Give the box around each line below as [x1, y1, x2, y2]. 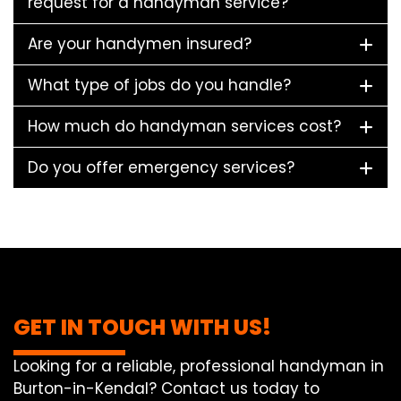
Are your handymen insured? [28, 32, 252, 55]
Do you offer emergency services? [28, 156, 294, 178]
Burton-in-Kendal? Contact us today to [13, 377, 320, 399]
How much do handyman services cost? [28, 115, 341, 137]
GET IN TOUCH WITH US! [13, 311, 271, 342]
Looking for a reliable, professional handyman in [13, 354, 384, 377]
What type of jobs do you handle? [28, 73, 291, 96]
